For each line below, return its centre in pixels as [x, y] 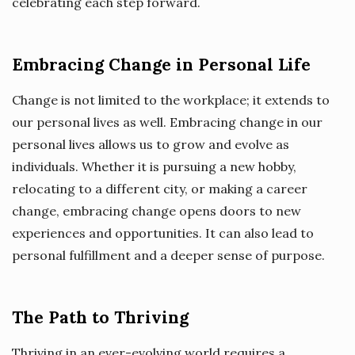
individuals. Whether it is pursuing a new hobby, [154, 166]
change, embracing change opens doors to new [157, 210]
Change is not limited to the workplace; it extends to [171, 99]
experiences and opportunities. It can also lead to [163, 233]
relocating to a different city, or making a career [160, 188]
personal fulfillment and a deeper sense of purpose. [168, 255]
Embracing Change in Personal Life [161, 64]
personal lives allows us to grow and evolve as [151, 144]
